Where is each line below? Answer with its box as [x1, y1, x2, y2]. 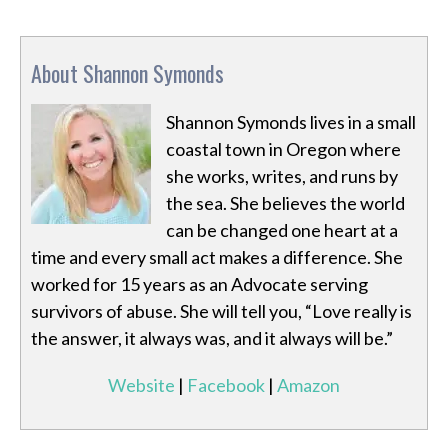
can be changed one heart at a [166, 219, 398, 242]
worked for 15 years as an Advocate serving [31, 273, 368, 296]
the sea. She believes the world [166, 192, 405, 215]
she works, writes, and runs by [166, 165, 398, 188]
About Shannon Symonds [31, 57, 224, 90]
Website [108, 374, 175, 397]
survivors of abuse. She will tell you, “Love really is [31, 300, 412, 323]
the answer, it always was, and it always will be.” [31, 327, 393, 350]
